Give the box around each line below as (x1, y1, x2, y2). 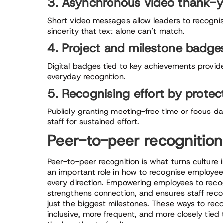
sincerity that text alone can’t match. (47, 26, 185, 36)
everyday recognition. (47, 71, 126, 82)
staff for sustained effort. (47, 116, 140, 127)
